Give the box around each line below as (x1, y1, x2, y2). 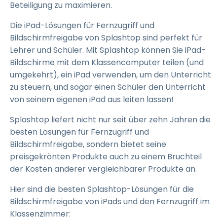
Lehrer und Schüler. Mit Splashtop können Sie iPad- (10, 44, 206, 56)
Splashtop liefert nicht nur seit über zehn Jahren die (10, 114, 211, 125)
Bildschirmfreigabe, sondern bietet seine (10, 139, 166, 150)
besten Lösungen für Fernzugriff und (10, 126, 149, 138)
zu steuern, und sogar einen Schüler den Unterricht (10, 81, 206, 93)
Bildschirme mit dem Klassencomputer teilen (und (10, 57, 204, 68)
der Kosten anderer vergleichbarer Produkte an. (10, 163, 197, 175)
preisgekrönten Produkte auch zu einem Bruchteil (10, 151, 202, 162)
